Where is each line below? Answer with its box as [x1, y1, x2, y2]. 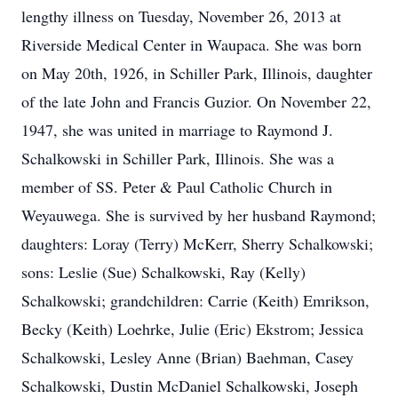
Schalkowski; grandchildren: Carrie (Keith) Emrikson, [21, 290, 370, 311]
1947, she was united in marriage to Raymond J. [21, 119, 333, 140]
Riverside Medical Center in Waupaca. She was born [21, 34, 362, 55]
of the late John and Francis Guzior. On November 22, [21, 91, 371, 112]
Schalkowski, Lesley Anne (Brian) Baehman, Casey [21, 346, 354, 368]
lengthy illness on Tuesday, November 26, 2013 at [21, 5, 341, 27]
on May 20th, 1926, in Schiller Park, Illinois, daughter [21, 62, 372, 84]
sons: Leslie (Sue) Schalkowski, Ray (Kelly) [21, 261, 306, 283]
